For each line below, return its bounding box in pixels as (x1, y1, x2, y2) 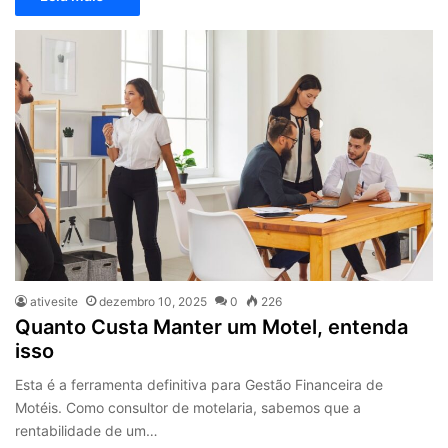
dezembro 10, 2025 (99, 294, 208, 310)
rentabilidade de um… (15, 422, 159, 440)
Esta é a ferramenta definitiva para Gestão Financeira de (15, 376, 384, 394)
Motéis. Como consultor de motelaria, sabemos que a (15, 399, 362, 417)
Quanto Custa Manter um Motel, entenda (15, 315, 409, 340)
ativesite (30, 294, 79, 310)
